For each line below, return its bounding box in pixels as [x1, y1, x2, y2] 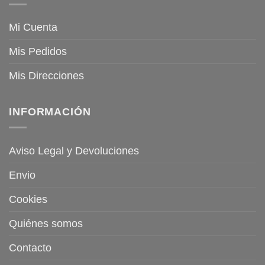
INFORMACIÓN [9, 105, 91, 118]
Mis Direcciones [9, 70, 84, 82]
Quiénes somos [9, 217, 83, 230]
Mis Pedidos [9, 46, 67, 58]
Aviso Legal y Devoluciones [9, 144, 139, 157]
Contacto [9, 241, 51, 254]
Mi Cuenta [9, 21, 57, 34]
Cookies [9, 193, 47, 205]
